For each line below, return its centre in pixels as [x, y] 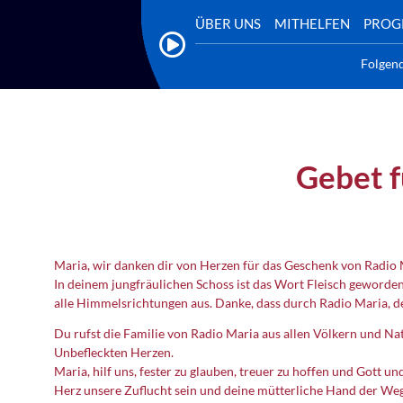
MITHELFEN [312, 23]
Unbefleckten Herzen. [114, 352]
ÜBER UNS [228, 23]
